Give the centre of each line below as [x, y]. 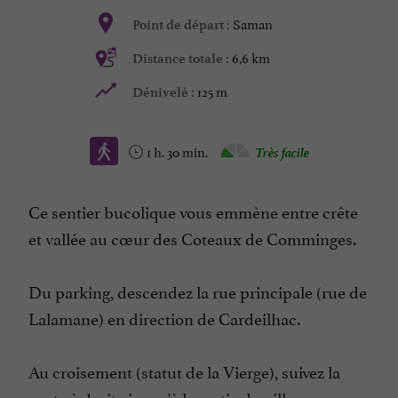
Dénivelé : [164, 93]
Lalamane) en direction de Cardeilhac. [166, 318]
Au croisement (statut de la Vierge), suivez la [184, 371]
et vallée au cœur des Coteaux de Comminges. [192, 238]
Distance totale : [182, 59]
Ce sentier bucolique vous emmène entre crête [193, 211]
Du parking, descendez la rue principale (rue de [198, 291]
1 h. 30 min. [178, 151]
